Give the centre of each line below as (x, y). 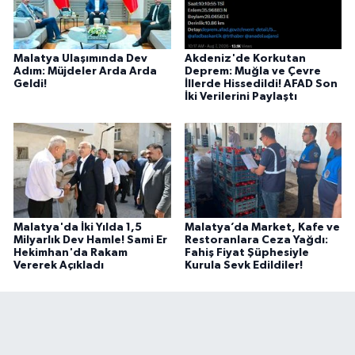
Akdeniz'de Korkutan (245, 58)
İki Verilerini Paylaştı (240, 96)
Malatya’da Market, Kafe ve (262, 227)
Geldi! (30, 84)
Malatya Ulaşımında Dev (80, 58)
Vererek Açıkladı (59, 265)
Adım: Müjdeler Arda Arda (85, 71)
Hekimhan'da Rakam (71, 252)
